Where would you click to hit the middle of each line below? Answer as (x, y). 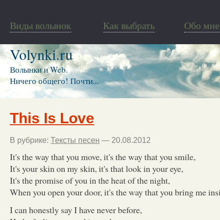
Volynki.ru (41, 54)
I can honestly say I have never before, (76, 209)
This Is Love (52, 118)
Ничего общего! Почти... (54, 81)
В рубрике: (30, 140)
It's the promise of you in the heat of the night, (90, 180)
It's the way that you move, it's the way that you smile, (103, 156)
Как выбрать (129, 25)
